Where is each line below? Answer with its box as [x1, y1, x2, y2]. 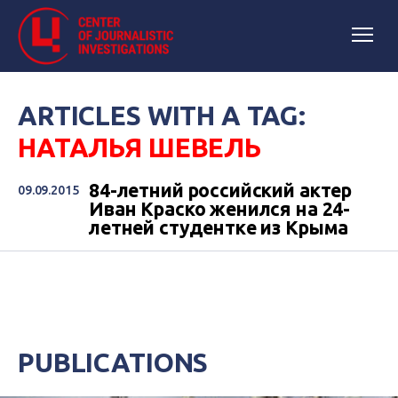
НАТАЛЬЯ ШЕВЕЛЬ [18, 132, 261, 163]
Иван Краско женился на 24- [89, 198, 351, 219]
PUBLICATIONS [18, 347, 209, 378]
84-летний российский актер [89, 179, 353, 201]
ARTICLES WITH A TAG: [18, 100, 306, 131]
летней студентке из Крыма [89, 217, 349, 238]
